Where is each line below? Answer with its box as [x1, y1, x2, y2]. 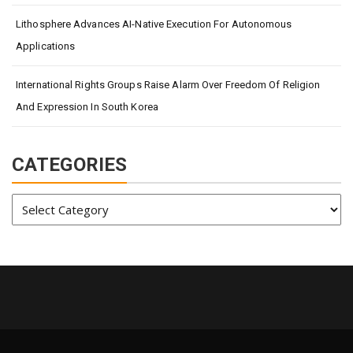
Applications [16, 39, 76, 52]
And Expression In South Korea [16, 100, 158, 113]
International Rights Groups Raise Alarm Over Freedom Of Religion [16, 78, 321, 91]
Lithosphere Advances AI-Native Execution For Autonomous [16, 17, 292, 30]
